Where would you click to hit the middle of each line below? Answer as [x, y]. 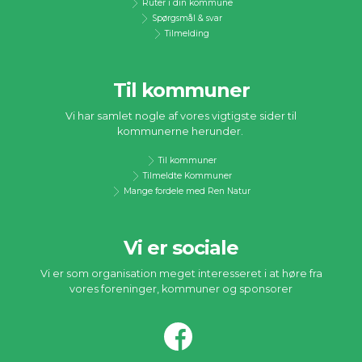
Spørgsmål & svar [186, 18]
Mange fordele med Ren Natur [186, 191]
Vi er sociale [181, 247]
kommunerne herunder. [181, 131]
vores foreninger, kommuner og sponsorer [181, 288]
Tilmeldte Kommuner [186, 175]
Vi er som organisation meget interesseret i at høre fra [181, 273]
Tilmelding [186, 33]
